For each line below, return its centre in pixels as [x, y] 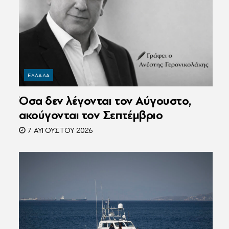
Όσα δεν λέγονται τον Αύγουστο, [105, 101]
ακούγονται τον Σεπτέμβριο [91, 116]
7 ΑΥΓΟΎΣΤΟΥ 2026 [59, 131]
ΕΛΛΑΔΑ [39, 76]
